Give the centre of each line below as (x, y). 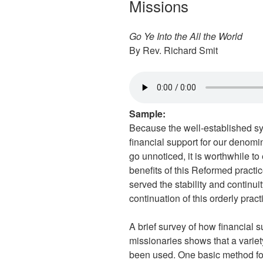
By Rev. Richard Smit (173, 50)
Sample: (147, 114)
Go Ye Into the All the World (186, 36)
